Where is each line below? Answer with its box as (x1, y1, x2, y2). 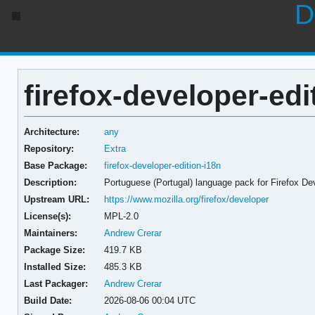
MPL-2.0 (104, 210, 139, 221)
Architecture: (23, 126, 79, 137)
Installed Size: (23, 261, 86, 272)
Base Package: (23, 160, 87, 171)
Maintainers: (23, 227, 77, 238)
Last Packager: (23, 278, 88, 289)
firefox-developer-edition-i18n (104, 160, 221, 171)
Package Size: (23, 244, 85, 255)
